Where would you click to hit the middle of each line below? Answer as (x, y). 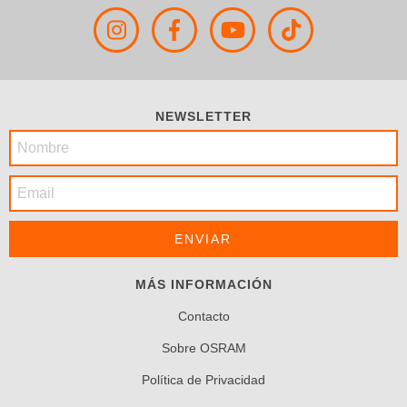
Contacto (203, 316)
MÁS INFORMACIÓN (203, 284)
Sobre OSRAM (203, 348)
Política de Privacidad (203, 380)
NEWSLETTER (203, 116)
